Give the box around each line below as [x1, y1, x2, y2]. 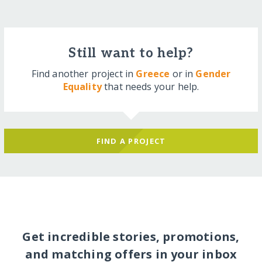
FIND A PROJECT [96, 135, 166, 146]
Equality [63, 80, 102, 93]
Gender [195, 67, 231, 80]
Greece [136, 67, 170, 80]
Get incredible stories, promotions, [22, 229, 240, 245]
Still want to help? [68, 45, 194, 61]
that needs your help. [101, 80, 199, 93]
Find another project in [31, 67, 136, 80]
